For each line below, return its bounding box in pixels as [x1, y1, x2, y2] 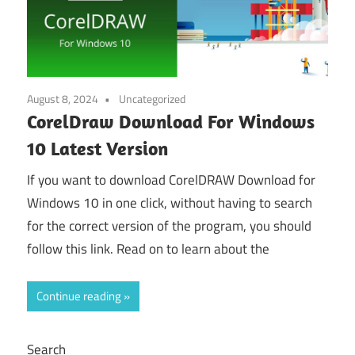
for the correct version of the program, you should [27, 216, 311, 237]
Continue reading [36, 286, 121, 305]
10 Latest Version [27, 136, 168, 160]
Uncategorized [119, 90, 185, 107]
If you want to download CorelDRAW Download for [27, 170, 315, 191]
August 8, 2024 [27, 90, 98, 107]
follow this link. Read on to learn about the [27, 239, 269, 260]
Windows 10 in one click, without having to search [27, 193, 312, 214]
